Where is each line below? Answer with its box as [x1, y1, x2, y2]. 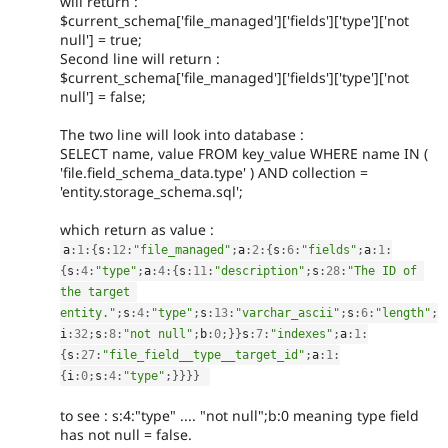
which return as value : [60, 220, 214, 240]
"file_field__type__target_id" [102, 348, 305, 363]
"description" [214, 264, 305, 279]
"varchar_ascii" [235, 306, 340, 321]
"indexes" [270, 327, 333, 342]
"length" [375, 306, 431, 321]
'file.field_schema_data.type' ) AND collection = [60, 162, 368, 182]
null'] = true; [60, 29, 142, 49]
